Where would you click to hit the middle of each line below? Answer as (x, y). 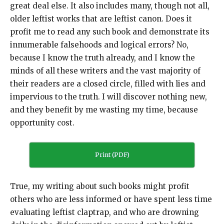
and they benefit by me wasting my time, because (104, 110)
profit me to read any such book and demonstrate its (110, 32)
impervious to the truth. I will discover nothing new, (108, 97)
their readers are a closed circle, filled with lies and (108, 84)
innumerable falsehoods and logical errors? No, (99, 45)
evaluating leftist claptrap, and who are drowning (104, 212)
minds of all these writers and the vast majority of (105, 71)
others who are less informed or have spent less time (111, 199)
